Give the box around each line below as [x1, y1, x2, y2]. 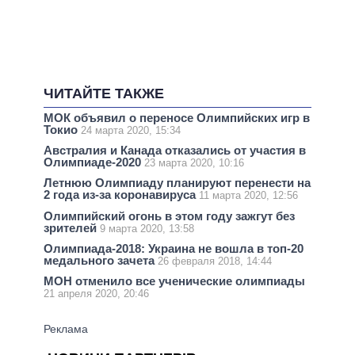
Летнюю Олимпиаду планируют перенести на [44, 176, 311, 190]
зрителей [44, 220, 100, 235]
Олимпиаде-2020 [44, 155, 144, 170]
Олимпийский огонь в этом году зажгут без [44, 208, 295, 223]
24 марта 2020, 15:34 [81, 124, 181, 137]
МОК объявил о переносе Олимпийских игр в [44, 111, 310, 125]
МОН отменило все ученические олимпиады [44, 273, 305, 288]
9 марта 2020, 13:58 [100, 222, 194, 235]
